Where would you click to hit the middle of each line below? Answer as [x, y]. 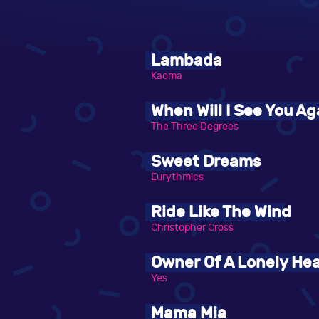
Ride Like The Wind [221, 213]
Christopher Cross [192, 228]
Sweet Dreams [206, 162]
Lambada [187, 61]
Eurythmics [177, 177]
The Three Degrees [195, 127]
